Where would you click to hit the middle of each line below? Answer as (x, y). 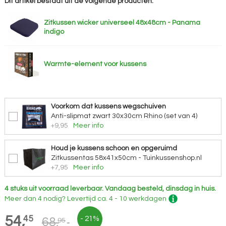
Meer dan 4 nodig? (36, 199)
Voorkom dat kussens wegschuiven (108, 106)
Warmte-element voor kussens (95, 64)
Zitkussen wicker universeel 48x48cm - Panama (122, 23)
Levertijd (82, 199)
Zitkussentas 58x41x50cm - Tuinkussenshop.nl (126, 158)
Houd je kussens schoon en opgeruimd (114, 148)
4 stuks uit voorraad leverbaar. (54, 189)
